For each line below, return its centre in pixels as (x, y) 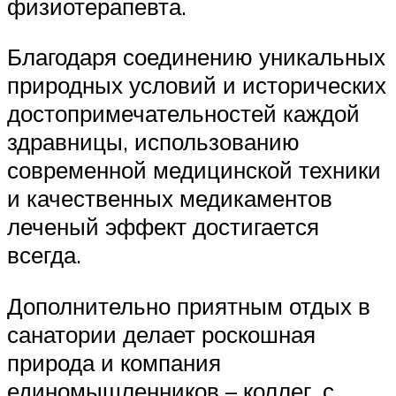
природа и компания (114, 362)
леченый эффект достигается (163, 227)
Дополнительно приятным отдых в (189, 305)
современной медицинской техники (194, 170)
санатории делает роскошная (161, 334)
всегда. (44, 255)
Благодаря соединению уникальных (196, 57)
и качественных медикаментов (170, 198)
